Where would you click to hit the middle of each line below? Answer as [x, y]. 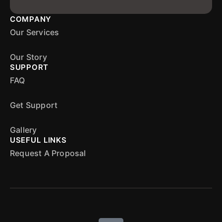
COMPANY [31, 19]
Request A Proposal [48, 153]
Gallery [24, 130]
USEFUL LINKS [38, 140]
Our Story [28, 57]
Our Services [35, 32]
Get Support [34, 105]
